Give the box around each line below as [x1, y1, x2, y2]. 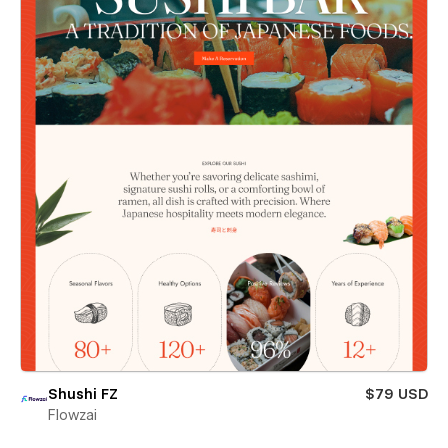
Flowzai [48, 407, 97, 424]
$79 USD [365, 386, 428, 403]
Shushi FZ [48, 386, 118, 403]
